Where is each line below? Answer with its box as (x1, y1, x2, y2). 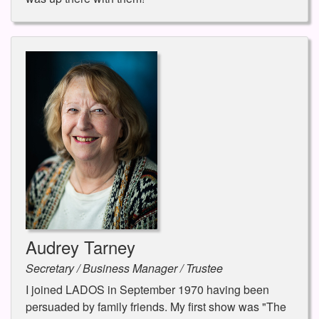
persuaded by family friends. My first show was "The (26, 298, 286, 315)
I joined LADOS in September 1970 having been (26, 281, 269, 298)
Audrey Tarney (26, 234, 135, 260)
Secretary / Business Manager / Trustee (26, 260, 223, 277)
